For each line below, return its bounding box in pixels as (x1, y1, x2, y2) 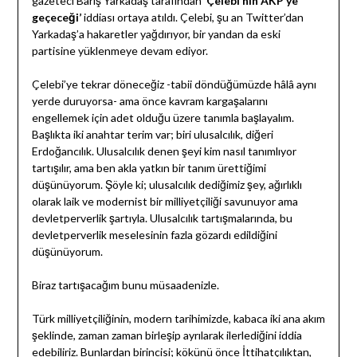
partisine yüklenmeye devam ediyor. (31, 44, 208, 58)
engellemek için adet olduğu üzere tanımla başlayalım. (31, 111, 294, 125)
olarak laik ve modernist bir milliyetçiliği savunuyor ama (31, 194, 298, 209)
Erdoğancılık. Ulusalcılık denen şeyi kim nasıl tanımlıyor (31, 144, 296, 159)
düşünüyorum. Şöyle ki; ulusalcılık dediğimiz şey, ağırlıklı (31, 178, 302, 192)
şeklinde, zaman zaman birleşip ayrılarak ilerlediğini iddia (31, 328, 302, 343)
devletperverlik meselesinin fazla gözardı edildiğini (31, 228, 277, 242)
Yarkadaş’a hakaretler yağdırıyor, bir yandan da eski (31, 27, 280, 41)
